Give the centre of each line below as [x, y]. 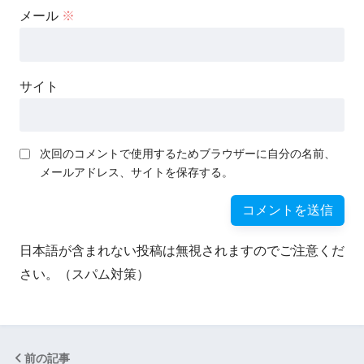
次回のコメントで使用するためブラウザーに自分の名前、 [188, 154]
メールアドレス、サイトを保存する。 [136, 173]
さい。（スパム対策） [84, 275]
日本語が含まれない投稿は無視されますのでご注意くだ [182, 251]
